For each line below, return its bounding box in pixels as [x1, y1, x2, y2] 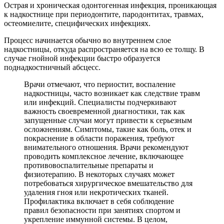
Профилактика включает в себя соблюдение [24, 196, 174, 205]
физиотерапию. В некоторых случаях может [24, 169, 174, 178]
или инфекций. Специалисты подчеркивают [24, 97, 176, 106]
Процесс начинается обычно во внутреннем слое [4, 35, 171, 44]
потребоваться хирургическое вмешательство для [24, 178, 192, 187]
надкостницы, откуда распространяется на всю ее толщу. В [4, 44, 204, 53]
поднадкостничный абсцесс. [4, 62, 100, 71]
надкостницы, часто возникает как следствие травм [24, 88, 200, 97]
